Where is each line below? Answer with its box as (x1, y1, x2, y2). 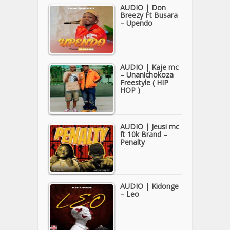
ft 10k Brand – (120, 129, 167, 139)
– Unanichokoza (120, 69, 174, 80)
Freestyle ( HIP (120, 77, 168, 87)
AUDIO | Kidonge (120, 181, 179, 191)
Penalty (120, 137, 145, 147)
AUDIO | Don (120, 2, 166, 12)
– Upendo (120, 17, 152, 28)
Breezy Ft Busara (120, 10, 178, 20)
